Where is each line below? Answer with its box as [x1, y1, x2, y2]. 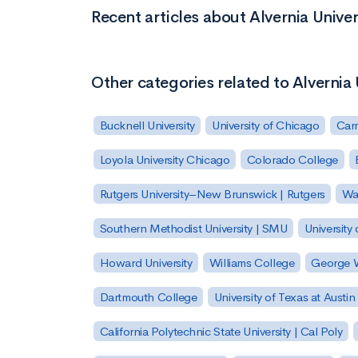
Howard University [99, 254, 193, 270]
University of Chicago [211, 117, 320, 133]
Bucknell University [99, 117, 195, 133]
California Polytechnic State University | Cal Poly [99, 323, 343, 339]
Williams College [209, 254, 295, 270]
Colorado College [246, 152, 339, 168]
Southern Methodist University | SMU [99, 221, 288, 237]
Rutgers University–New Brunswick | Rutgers [99, 186, 325, 202]
